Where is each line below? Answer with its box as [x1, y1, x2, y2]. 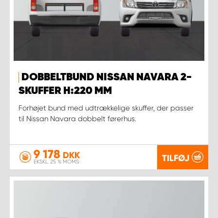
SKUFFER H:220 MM [18, 85, 112, 96]
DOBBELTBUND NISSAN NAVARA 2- [21, 72, 192, 83]
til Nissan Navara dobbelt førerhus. [18, 114, 136, 123]
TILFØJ [162, 152, 189, 163]
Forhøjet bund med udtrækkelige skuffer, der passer [18, 103, 194, 112]
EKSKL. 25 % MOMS [34, 159, 79, 165]
